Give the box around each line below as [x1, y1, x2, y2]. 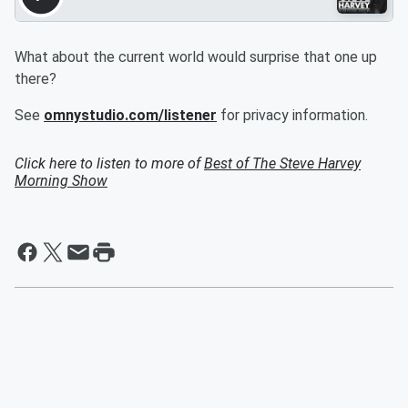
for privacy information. [217, 107, 368, 124]
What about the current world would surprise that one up [15, 48, 377, 66]
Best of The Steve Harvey [204, 155, 361, 172]
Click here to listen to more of [15, 155, 204, 172]
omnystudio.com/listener [44, 107, 217, 124]
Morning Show [15, 172, 107, 189]
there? [15, 70, 56, 87]
